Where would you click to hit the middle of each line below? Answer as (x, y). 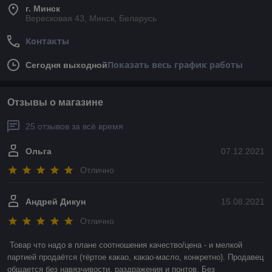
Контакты (47, 41)
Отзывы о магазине (55, 102)
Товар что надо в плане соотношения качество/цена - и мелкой (126, 245)
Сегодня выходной (66, 65)
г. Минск (43, 8)
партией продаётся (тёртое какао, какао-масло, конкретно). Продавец (135, 257)
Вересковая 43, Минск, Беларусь (91, 18)
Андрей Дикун (56, 202)
